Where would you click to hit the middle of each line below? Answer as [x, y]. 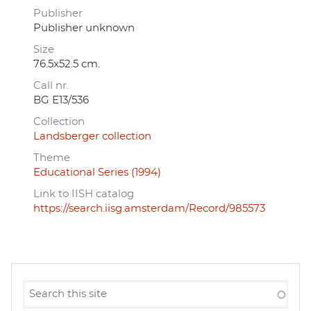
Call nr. [51, 86]
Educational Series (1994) [97, 173]
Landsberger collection [92, 137]
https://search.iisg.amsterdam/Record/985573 [149, 209]
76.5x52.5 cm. [67, 65]
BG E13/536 [61, 101]
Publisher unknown [84, 28]
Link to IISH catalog [84, 194]
